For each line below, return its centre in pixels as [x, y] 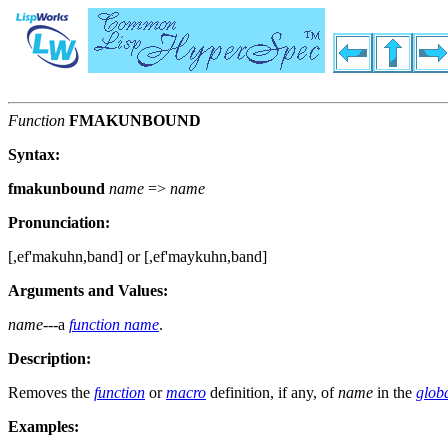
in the [394, 393]
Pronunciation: [59, 223]
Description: [49, 359]
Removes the [51, 393]
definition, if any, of [272, 393]
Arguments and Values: [88, 291]
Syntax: [34, 155]
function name [114, 325]
